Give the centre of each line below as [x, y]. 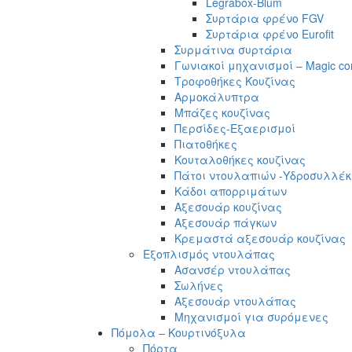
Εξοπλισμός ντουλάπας [209, 253]
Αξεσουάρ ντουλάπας [235, 301]
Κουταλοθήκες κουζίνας [240, 159]
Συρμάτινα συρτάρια [233, 49]
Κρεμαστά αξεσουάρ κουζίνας [260, 238]
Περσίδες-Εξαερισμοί [235, 128]
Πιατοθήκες [206, 143]
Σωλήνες [199, 285]
